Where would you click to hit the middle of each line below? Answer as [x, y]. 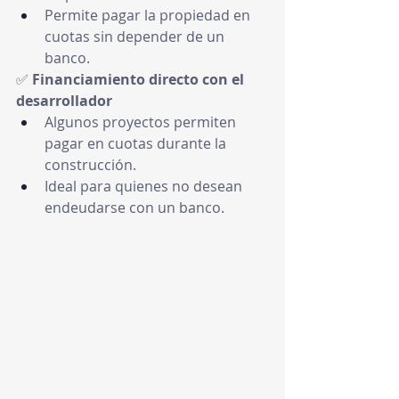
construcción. [90, 165]
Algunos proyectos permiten [142, 122]
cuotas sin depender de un [136, 37]
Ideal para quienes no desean [145, 186]
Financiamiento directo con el [140, 79]
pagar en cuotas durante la [137, 143]
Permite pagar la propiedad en [149, 15]
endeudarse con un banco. [134, 208]
